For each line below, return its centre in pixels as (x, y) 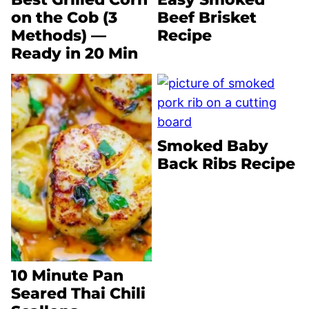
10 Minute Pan (67, 275)
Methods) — (59, 35)
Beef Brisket (207, 17)
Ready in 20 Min (74, 53)
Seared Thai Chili (78, 293)
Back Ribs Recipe (226, 163)
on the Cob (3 (64, 17)
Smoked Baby (213, 146)
